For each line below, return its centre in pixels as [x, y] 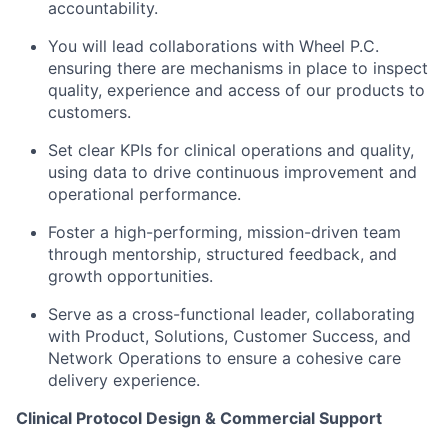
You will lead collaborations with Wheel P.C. [213, 46]
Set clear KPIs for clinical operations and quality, [231, 150]
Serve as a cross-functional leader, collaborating [231, 314]
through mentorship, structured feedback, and [222, 254]
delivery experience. [124, 380]
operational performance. [144, 194]
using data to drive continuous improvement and [232, 172]
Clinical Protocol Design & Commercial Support [199, 418]
